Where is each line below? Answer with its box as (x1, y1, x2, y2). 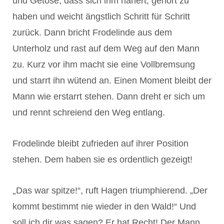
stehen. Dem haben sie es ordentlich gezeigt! (12, 154, 192, 164)
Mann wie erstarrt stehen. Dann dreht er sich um (12, 91, 205, 101)
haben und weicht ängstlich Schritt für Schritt (12, 11, 190, 21)
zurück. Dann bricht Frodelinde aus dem (12, 27, 172, 37)
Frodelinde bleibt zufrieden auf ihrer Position (12, 138, 188, 148)
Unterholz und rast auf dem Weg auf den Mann (12, 43, 199, 53)
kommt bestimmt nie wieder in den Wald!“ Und (12, 201, 196, 211)
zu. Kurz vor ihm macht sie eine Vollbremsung (12, 59, 195, 69)
